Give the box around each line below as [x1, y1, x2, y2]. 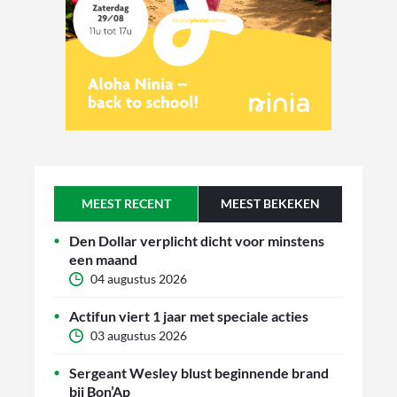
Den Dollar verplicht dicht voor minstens [69, 231, 324, 249]
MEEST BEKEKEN [221, 195, 320, 211]
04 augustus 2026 [90, 270, 187, 286]
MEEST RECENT [81, 195, 171, 211]
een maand [69, 250, 137, 268]
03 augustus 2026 [90, 327, 187, 343]
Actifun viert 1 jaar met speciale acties [69, 307, 308, 324]
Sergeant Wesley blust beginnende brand [69, 363, 329, 381]
